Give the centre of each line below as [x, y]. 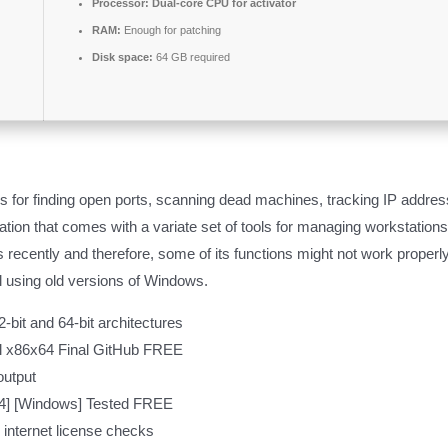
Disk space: [122, 57]
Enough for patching [171, 30]
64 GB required [191, 57]
